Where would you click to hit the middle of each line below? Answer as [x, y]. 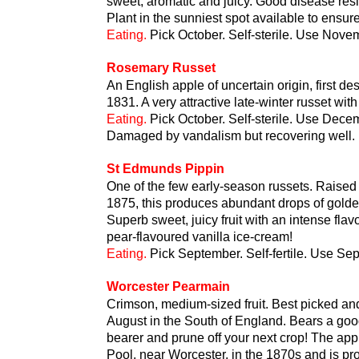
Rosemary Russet [161, 68]
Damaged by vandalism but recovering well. [231, 136]
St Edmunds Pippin [165, 169]
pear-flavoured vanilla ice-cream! [200, 237]
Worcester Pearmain [168, 286]
